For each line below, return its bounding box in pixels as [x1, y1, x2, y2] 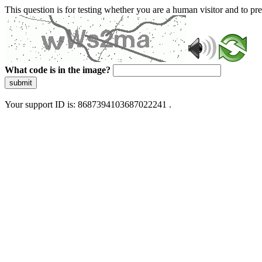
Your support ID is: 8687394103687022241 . [5, 99, 171, 109]
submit [9, 78, 32, 87]
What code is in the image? [5, 65, 111, 75]
